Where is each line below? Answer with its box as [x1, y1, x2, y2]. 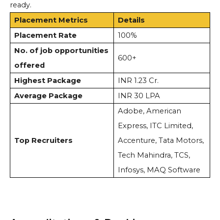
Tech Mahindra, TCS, [117, 151, 190, 160]
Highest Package [14, 76, 81, 85]
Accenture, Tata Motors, [117, 136, 204, 145]
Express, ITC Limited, [117, 121, 193, 131]
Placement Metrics [14, 16, 90, 25]
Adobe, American [117, 107, 181, 116]
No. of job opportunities [14, 46, 109, 55]
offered [14, 61, 49, 70]
